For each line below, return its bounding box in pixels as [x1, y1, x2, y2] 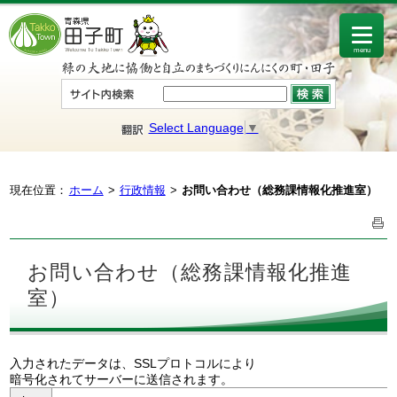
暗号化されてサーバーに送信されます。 [10, 371, 234, 386]
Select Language [148, 120, 244, 135]
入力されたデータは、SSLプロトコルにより [10, 355, 257, 370]
